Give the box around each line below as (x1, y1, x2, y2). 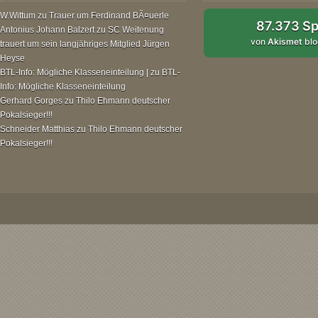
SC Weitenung (108, 24, 164, 35)
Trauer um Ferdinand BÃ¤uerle (49, 10, 169, 21)
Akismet (268, 35, 303, 47)
